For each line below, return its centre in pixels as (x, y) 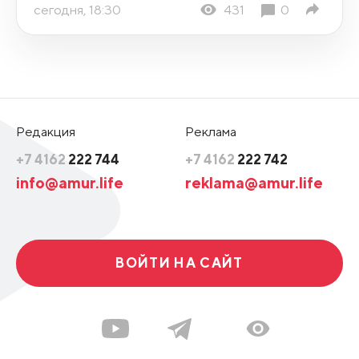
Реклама (211, 131)
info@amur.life (69, 182)
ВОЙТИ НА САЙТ (179, 263)
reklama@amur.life (254, 182)
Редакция (45, 131)
